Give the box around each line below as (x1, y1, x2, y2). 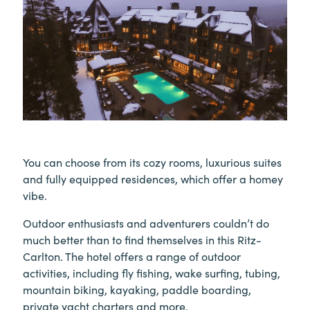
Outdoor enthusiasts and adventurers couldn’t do (23, 215, 269, 230)
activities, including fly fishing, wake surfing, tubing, (23, 264, 280, 280)
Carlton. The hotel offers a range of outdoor (23, 248, 241, 264)
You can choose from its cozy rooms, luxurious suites (23, 154, 282, 170)
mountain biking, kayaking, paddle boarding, (23, 281, 251, 297)
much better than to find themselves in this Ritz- (23, 231, 262, 247)
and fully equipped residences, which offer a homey (23, 170, 283, 186)
